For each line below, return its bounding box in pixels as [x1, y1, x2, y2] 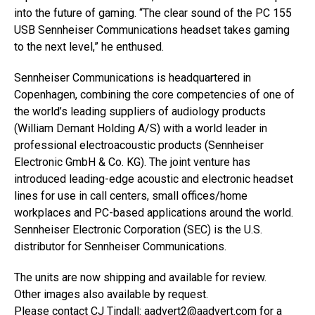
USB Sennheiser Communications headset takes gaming [14, 23, 290, 37]
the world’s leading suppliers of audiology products [14, 105, 266, 118]
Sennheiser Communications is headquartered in [14, 71, 251, 84]
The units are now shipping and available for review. [14, 271, 266, 284]
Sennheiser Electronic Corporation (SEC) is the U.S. [14, 223, 262, 236]
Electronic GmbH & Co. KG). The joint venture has [14, 155, 250, 169]
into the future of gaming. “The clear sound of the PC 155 [14, 6, 292, 20]
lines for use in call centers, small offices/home [14, 189, 247, 202]
